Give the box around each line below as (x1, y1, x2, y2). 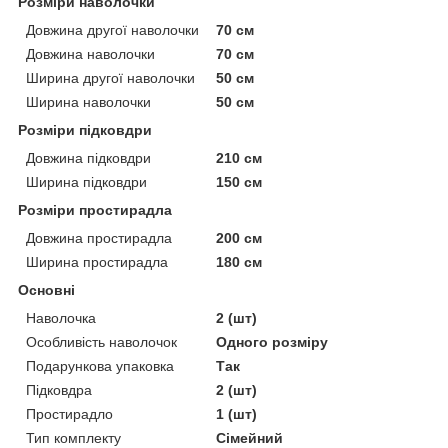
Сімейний (216, 429, 284, 446)
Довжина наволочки (26, 45, 155, 62)
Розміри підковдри (18, 121, 152, 138)
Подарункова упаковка (26, 357, 174, 374)
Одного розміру (216, 333, 329, 350)
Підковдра (26, 381, 92, 398)
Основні (18, 281, 75, 298)
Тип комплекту (26, 429, 121, 446)
